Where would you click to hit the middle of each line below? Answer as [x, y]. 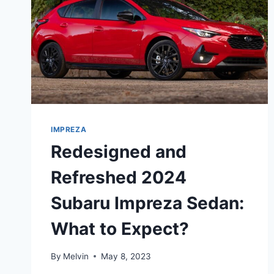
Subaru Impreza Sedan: [147, 203]
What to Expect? [120, 229]
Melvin [76, 256]
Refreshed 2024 [119, 178]
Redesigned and [119, 152]
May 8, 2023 [126, 256]
